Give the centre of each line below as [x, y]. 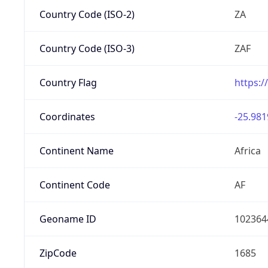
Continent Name [76, 150]
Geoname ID [68, 219]
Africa [247, 150]
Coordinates [67, 116]
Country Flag [68, 82]
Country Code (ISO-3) [87, 48]
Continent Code [74, 185]
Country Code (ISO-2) [87, 14]
